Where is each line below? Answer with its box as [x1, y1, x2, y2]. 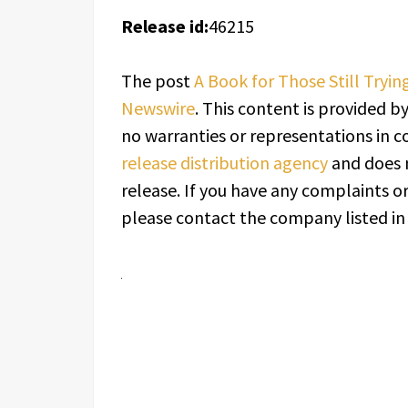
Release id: [121, 15, 209, 37]
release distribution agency [121, 151, 328, 174]
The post [121, 69, 194, 92]
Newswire [121, 97, 195, 119]
